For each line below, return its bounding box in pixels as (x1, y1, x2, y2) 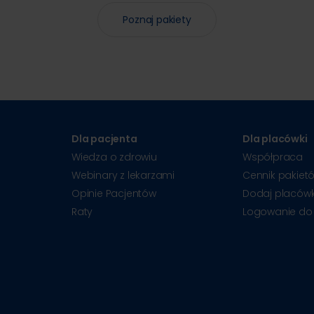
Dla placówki (243, 131, 308, 146)
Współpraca (243, 149, 303, 164)
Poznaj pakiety (123, 12, 191, 27)
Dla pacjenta (71, 131, 137, 146)
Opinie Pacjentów (71, 186, 156, 200)
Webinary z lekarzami (71, 168, 175, 182)
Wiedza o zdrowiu (71, 149, 157, 164)
